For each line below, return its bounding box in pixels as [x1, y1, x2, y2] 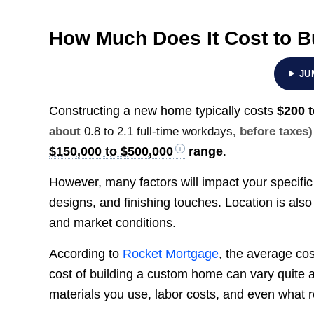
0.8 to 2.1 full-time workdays [84, 124, 233, 138]
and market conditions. [49, 216, 177, 231]
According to [49, 247, 123, 261]
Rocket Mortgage [123, 247, 219, 261]
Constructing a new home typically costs [49, 103, 278, 118]
